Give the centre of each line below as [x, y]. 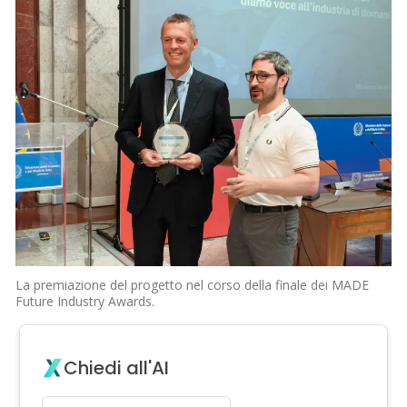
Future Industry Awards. [85, 302]
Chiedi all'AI [117, 368]
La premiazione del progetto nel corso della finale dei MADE [193, 285]
